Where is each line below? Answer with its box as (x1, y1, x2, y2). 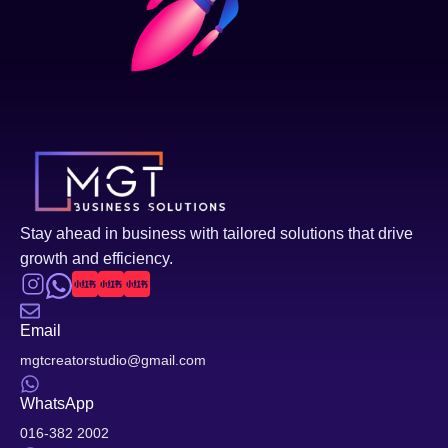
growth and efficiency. (20, 250, 173, 268)
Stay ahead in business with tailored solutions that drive (20, 225, 413, 243)
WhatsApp (20, 394, 94, 412)
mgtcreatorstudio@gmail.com (20, 351, 206, 368)
